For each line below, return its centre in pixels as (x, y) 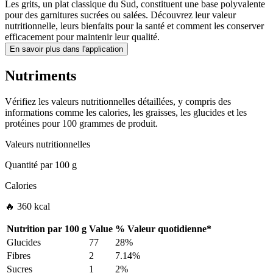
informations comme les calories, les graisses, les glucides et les (126, 113)
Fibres (19, 256)
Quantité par (29, 165)
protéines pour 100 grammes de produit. (81, 124)
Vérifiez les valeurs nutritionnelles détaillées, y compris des (118, 102)
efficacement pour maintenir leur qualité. (82, 37)
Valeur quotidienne (167, 229)
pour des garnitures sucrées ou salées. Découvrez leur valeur (120, 15)
